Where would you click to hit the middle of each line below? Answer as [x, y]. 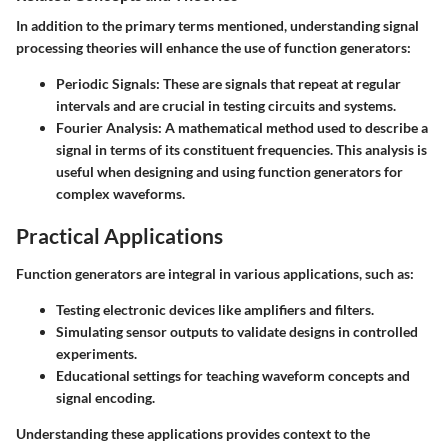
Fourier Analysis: [109, 128]
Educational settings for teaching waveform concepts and [233, 375]
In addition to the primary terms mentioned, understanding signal [217, 26]
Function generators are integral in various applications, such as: [215, 273]
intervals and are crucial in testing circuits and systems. [226, 106]
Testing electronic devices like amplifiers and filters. [215, 309]
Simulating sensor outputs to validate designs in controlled [237, 331]
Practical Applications [119, 236]
